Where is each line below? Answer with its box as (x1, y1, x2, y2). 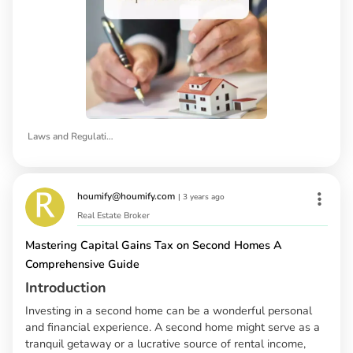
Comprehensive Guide (25, 255, 139, 272)
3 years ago (183, 191, 225, 203)
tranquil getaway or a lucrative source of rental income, (25, 335, 306, 351)
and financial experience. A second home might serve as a (25, 318, 320, 335)
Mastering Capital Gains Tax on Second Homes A (25, 236, 282, 253)
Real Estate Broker (77, 209, 150, 221)
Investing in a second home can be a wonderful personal (25, 302, 312, 318)
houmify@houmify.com (77, 190, 175, 203)
